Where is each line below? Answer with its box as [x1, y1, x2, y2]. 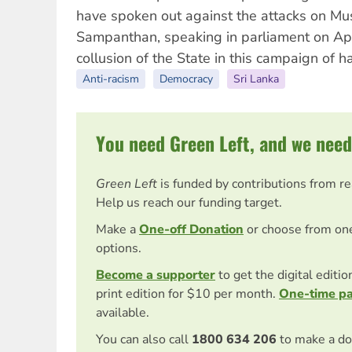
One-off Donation [139, 220, 244, 238]
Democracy [159, 71, 213, 86]
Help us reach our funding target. [96, 193, 282, 211]
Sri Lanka [233, 71, 279, 86]
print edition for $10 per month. [96, 284, 279, 302]
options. [96, 239, 141, 257]
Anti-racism [82, 71, 139, 86]
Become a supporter [96, 266, 215, 284]
